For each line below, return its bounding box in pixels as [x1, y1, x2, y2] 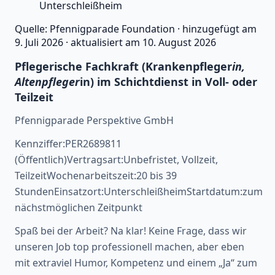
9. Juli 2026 [15, 35, 63, 49]
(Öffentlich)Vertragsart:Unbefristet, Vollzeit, [15, 152, 218, 166]
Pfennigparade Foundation [50, 21, 175, 36]
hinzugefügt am [182, 21, 257, 36]
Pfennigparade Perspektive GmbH [15, 113, 174, 127]
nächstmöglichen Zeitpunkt [15, 200, 142, 214]
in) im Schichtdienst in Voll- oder [80, 74, 257, 89]
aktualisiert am [71, 35, 142, 49]
